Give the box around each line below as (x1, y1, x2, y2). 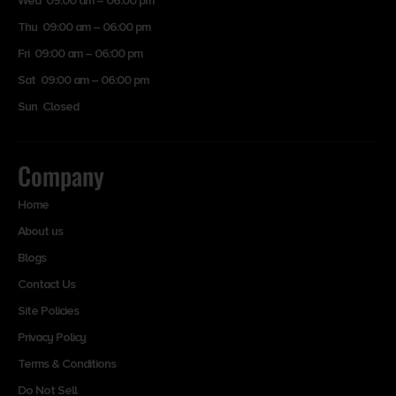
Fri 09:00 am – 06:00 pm (18, 45, 142, 61)
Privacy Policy (18, 329, 86, 345)
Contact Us (18, 276, 75, 292)
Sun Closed (18, 98, 79, 114)
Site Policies (18, 302, 79, 318)
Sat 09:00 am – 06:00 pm (18, 72, 148, 88)
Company (18, 156, 104, 194)
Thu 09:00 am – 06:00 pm (18, 19, 150, 34)
